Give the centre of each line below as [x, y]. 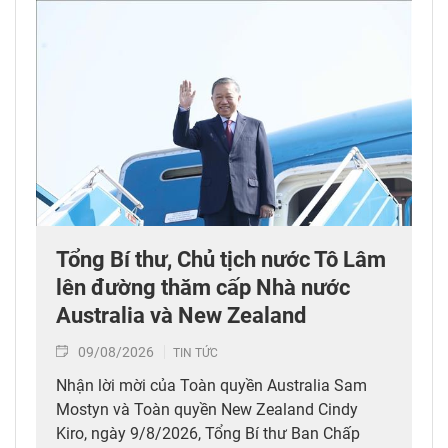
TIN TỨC [195, 352]
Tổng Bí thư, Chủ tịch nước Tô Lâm [221, 259]
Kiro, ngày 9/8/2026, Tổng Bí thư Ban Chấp [208, 433]
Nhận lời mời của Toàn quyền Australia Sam [211, 385]
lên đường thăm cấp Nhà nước [203, 287]
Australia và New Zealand [181, 315]
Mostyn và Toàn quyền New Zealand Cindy [207, 409]
